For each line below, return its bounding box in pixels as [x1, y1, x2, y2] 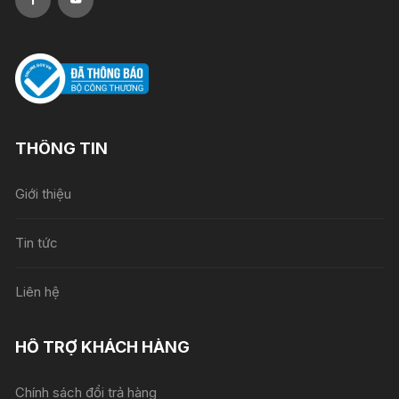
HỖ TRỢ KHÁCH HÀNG [15, 338, 191, 357]
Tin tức [15, 234, 59, 252]
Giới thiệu [15, 185, 72, 203]
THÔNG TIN [15, 139, 109, 159]
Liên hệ [15, 283, 61, 301]
